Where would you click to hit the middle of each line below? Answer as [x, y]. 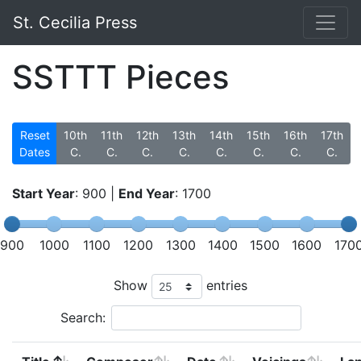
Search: [83, 317]
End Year [147, 193]
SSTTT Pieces [120, 77]
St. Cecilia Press [75, 23]
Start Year [44, 193]
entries [225, 285]
